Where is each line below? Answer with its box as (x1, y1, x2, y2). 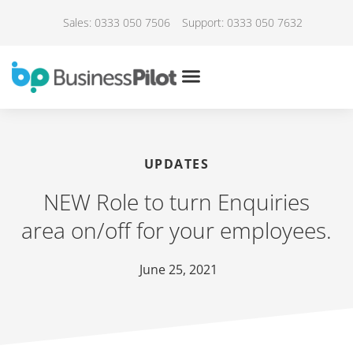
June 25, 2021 (139, 260, 217, 278)
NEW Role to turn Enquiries (43, 186, 310, 217)
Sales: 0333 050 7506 (62, 15, 170, 30)
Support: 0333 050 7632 (181, 15, 303, 30)
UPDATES (143, 154, 210, 173)
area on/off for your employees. (21, 214, 332, 245)
